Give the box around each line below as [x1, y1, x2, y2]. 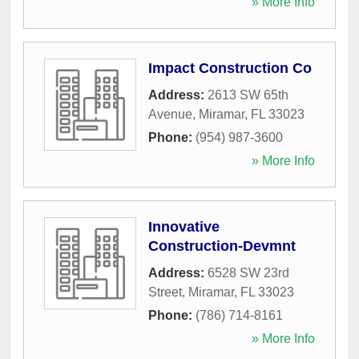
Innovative [148, 218, 220, 235]
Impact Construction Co [148, 59, 312, 76]
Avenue [148, 107, 192, 121]
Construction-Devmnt [148, 237, 296, 254]
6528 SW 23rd [208, 265, 289, 280]
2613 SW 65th [208, 87, 288, 102]
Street [148, 284, 182, 299]
